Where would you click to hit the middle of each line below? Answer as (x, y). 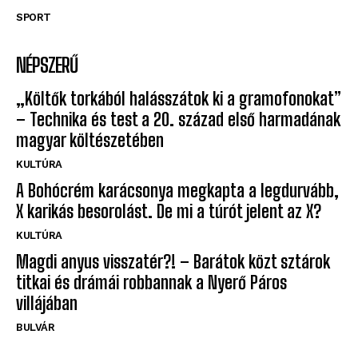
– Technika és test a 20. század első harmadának (178, 120)
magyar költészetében (90, 141)
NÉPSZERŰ (47, 66)
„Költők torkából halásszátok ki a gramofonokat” (179, 99)
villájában (47, 304)
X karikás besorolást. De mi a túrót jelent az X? (169, 212)
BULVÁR (35, 328)
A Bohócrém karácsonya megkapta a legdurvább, (177, 191)
